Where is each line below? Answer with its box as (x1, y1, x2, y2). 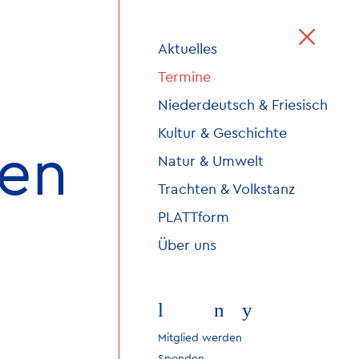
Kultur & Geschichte (158, 126, 287, 140)
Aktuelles (158, 42, 217, 56)
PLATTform (158, 210, 229, 224)
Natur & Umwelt (158, 154, 264, 168)
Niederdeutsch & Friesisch (158, 98, 328, 112)
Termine (158, 70, 211, 84)
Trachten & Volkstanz (158, 182, 295, 196)
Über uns (158, 238, 216, 252)
